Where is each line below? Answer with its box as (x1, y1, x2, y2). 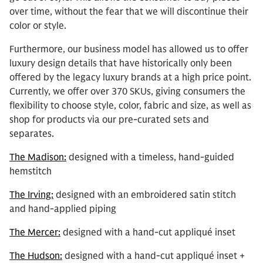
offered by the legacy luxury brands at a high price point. (9, 72, 251, 83)
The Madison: (9, 151, 66, 163)
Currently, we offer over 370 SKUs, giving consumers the (9, 86, 245, 97)
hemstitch (9, 166, 52, 177)
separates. (9, 128, 54, 140)
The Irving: (9, 189, 53, 201)
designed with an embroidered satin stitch (53, 189, 236, 201)
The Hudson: (9, 250, 62, 262)
